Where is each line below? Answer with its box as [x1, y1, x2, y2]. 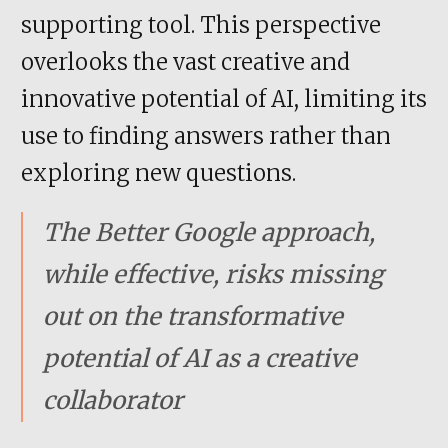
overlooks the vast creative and [21, 48, 350, 77]
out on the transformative [43, 301, 343, 333]
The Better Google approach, [43, 217, 375, 249]
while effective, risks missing [43, 259, 384, 291]
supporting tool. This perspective [21, 11, 381, 40]
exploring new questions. [21, 159, 296, 188]
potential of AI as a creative [43, 343, 357, 375]
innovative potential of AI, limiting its [21, 85, 427, 114]
